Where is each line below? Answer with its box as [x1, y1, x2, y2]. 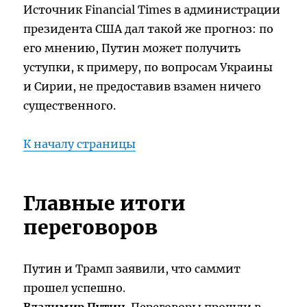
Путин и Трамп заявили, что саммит [23, 262, 241, 276]
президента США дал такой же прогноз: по [23, 22, 274, 36]
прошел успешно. [23, 281, 126, 295]
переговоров [23, 215, 158, 241]
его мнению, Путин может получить [23, 41, 241, 56]
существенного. [23, 99, 116, 113]
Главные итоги [23, 191, 186, 217]
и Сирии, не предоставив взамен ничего [23, 79, 262, 94]
